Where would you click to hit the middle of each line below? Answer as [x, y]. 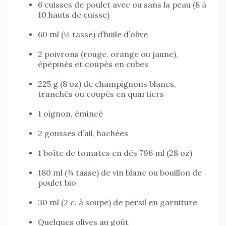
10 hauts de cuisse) [74, 14]
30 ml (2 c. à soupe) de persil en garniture [118, 202]
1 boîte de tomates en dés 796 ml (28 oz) [115, 153]
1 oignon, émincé [70, 113]
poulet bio [57, 182]
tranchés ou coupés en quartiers [101, 94]
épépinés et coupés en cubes [93, 64]
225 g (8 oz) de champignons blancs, [107, 83]
